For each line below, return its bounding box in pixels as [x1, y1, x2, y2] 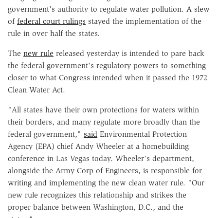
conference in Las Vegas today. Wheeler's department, [8, 153, 194, 163]
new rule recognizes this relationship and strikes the [8, 190, 186, 200]
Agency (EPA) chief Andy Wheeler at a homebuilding [8, 141, 189, 151]
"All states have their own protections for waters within [8, 105, 199, 114]
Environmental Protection [97, 129, 187, 139]
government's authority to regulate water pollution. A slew [8, 4, 210, 14]
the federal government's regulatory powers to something [8, 60, 206, 70]
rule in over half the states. [8, 28, 100, 38]
